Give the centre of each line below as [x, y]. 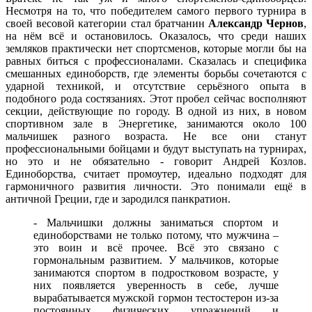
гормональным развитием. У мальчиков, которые [156, 260]
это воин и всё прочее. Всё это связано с [156, 247]
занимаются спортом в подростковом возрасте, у [156, 272]
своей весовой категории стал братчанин [107, 23]
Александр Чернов [256, 23]
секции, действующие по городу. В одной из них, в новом [156, 111]
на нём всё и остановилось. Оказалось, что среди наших [156, 36]
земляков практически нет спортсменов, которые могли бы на [156, 48]
